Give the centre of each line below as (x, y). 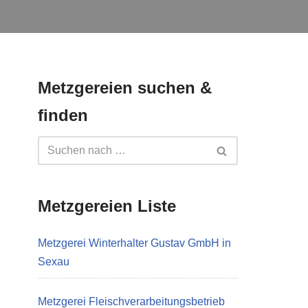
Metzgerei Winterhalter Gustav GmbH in (134, 243)
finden (63, 115)
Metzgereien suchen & (125, 88)
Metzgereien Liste (107, 206)
